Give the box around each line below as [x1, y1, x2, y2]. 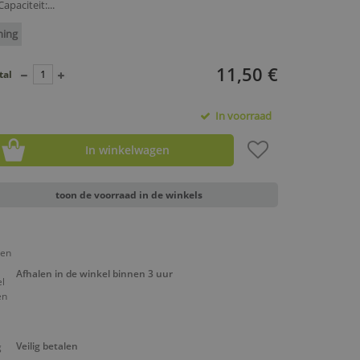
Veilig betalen [15, 338, 78, 353]
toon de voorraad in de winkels [55, 188, 203, 202]
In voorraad [210, 108, 272, 124]
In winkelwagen [84, 142, 170, 158]
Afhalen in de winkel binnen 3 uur [15, 266, 173, 280]
